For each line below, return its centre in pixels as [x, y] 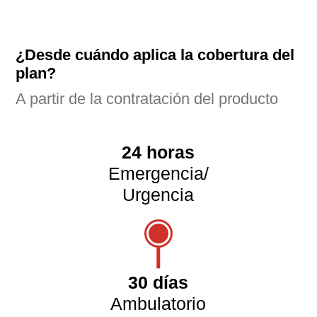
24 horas [158, 152]
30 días [158, 282]
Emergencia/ [158, 174]
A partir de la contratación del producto [147, 99]
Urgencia [158, 195]
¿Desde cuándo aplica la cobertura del [155, 55]
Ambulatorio [158, 303]
